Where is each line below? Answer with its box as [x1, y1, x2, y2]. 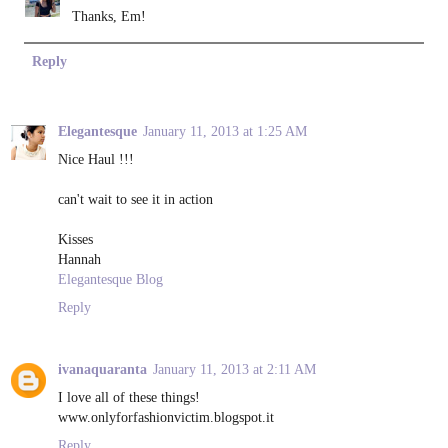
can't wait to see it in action [58, 191, 213, 208]
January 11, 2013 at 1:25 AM [143, 123, 307, 140]
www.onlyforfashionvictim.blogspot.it [58, 409, 274, 426]
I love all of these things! [58, 389, 200, 406]
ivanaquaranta [58, 361, 147, 378]
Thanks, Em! [72, 8, 147, 25]
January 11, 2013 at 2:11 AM [153, 361, 316, 378]
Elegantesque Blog [58, 271, 163, 288]
